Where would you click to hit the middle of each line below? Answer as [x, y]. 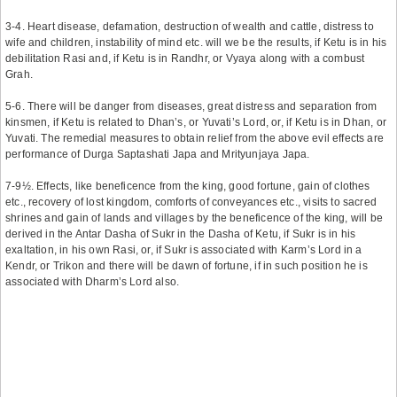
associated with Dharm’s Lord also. [93, 282]
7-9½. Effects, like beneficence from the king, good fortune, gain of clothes [188, 186]
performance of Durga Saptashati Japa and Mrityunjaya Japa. [158, 154]
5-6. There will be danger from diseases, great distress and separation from [191, 106]
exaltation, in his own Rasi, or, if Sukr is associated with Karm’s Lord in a [184, 250]
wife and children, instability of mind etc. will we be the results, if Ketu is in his [196, 43]
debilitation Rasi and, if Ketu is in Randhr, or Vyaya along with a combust [185, 58]
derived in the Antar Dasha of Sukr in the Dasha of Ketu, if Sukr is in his [181, 234]
